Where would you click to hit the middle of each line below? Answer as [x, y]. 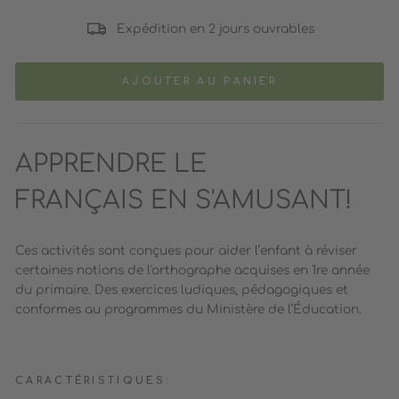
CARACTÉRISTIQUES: [93, 381]
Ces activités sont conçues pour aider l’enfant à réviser [186, 251]
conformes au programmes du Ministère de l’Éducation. [188, 310]
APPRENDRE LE [111, 164]
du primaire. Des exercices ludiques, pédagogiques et [182, 290]
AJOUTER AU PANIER [199, 82]
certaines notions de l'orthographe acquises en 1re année [192, 271]
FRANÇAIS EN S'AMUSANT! [183, 201]
